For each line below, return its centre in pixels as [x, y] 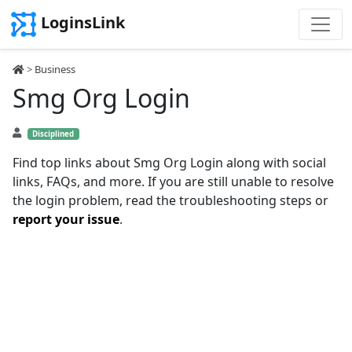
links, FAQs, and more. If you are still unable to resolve [173, 181]
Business [55, 69]
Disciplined [53, 134]
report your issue [66, 219]
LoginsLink [83, 23]
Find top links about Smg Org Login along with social [169, 163]
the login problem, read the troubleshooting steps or [170, 200]
